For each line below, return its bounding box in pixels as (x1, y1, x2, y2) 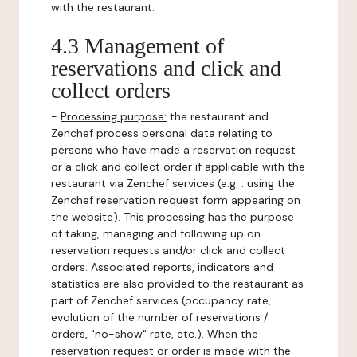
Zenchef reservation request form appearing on (51, 193, 300, 207)
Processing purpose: (61, 109, 167, 124)
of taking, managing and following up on (51, 226, 261, 241)
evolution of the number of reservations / (51, 310, 268, 324)
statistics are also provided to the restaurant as (51, 277, 304, 291)
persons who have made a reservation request (51, 143, 296, 157)
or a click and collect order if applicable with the (51, 159, 305, 174)
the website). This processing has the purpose (51, 210, 294, 224)
